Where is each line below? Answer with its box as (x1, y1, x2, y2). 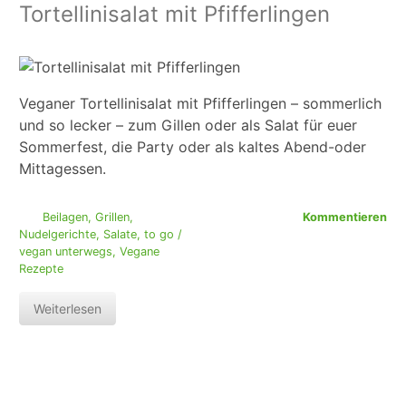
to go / (144, 227, 182, 242)
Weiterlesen (34, 301, 101, 317)
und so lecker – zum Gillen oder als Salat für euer (19, 116, 357, 135)
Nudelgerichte (19, 227, 96, 242)
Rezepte (19, 262, 63, 276)
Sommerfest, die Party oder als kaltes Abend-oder (19, 138, 366, 157)
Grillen (94, 210, 130, 225)
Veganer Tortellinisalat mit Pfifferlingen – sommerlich (19, 94, 382, 113)
